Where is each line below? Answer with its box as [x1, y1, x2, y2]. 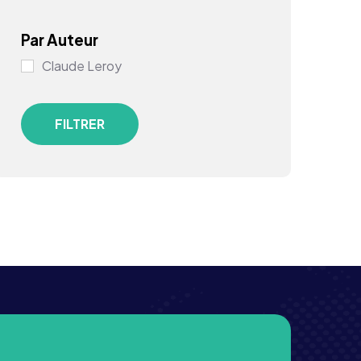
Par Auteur [20, 29, 98, 49]
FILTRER [54, 114, 105, 132]
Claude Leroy [41, 56, 122, 74]
